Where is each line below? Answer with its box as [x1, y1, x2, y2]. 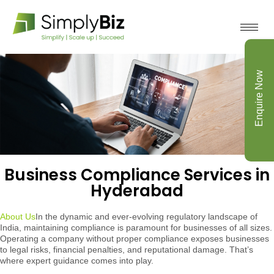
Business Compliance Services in [4, 163, 270, 186]
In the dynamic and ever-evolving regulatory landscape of [35, 211, 257, 221]
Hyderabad [91, 179, 183, 202]
